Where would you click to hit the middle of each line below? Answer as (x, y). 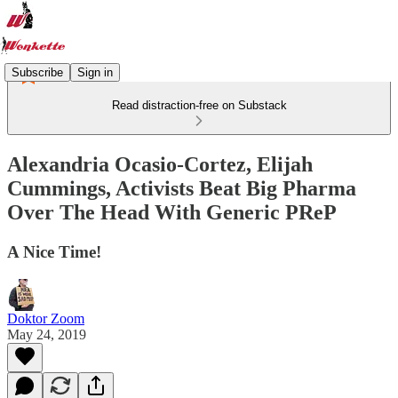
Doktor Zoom (46, 318)
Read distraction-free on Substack (199, 105)
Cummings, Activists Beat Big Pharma (182, 188)
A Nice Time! (54, 251)
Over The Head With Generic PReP (172, 212)
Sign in (95, 72)
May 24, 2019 (47, 334)
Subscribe (37, 72)
